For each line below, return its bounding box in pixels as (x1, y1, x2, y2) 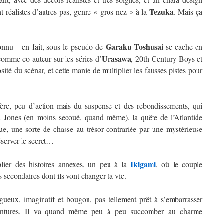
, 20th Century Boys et (131, 53, 203, 64)
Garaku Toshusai (105, 41, 163, 52)
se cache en (163, 42, 202, 52)
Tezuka (149, 6, 174, 17)
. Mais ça (174, 6, 202, 17)
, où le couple (155, 159, 203, 169)
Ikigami (130, 158, 156, 170)
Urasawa (102, 53, 131, 64)
